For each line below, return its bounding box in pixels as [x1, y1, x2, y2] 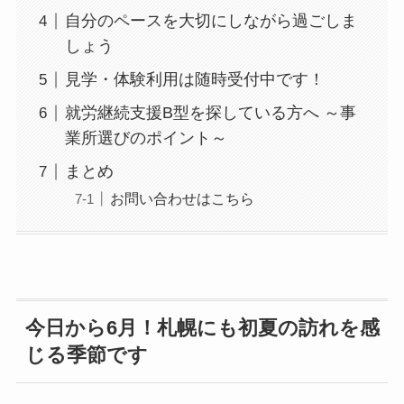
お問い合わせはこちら [109, 190, 254, 207]
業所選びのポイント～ [64, 129, 227, 148]
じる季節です [24, 344, 148, 367]
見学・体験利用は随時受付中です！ [64, 70, 325, 89]
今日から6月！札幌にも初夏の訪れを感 [24, 317, 380, 340]
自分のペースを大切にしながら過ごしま [64, 12, 357, 31]
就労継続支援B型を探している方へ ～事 [64, 104, 356, 123]
